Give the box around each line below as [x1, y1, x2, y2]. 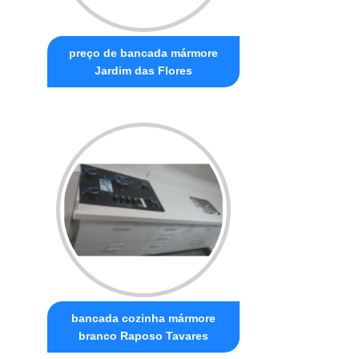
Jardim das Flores [95, 63, 193, 77]
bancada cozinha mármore [71, 311, 216, 325]
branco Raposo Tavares [79, 329, 209, 342]
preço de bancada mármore [69, 46, 219, 59]
